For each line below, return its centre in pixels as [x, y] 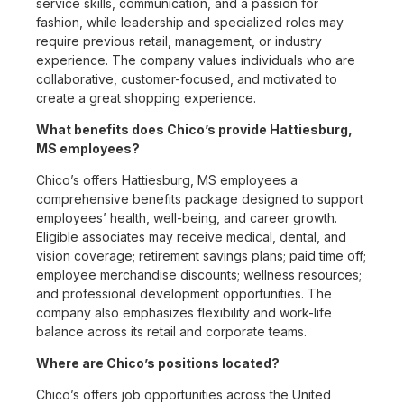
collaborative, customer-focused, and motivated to [187, 79]
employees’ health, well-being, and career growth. [187, 218]
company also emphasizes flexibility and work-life [184, 313]
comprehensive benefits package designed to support [200, 199]
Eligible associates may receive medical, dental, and [191, 237]
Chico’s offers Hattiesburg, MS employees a [167, 180]
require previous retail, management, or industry [179, 41]
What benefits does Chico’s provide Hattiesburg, [194, 130]
